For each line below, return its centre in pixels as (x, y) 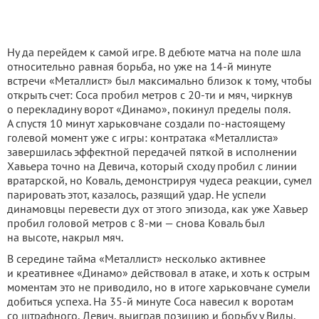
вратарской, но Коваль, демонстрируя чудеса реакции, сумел (159, 180)
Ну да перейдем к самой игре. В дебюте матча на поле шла (154, 52)
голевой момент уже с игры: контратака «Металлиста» (143, 137)
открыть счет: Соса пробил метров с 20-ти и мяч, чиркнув (150, 94)
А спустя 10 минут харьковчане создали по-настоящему (146, 123)
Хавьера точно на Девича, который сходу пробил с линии (152, 166)
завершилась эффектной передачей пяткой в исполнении (152, 151)
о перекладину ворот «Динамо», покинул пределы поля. (148, 109)
